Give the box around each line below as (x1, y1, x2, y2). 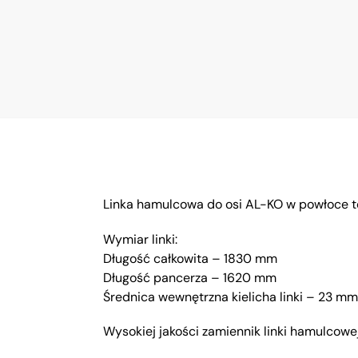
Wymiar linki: (102, 230, 177, 248)
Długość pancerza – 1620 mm (102, 268, 276, 286)
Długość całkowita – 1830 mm (102, 249, 277, 267)
